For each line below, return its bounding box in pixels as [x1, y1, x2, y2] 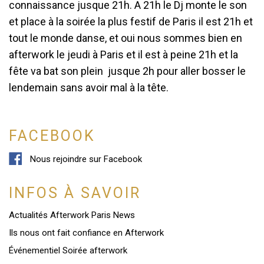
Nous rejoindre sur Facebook [28, 154, 142, 164]
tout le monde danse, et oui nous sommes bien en [9, 32, 242, 44]
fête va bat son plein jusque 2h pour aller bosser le [9, 65, 246, 77]
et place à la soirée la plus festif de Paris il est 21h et [9, 15, 253, 28]
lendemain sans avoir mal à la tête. [9, 81, 169, 94]
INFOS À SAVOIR [9, 184, 141, 202]
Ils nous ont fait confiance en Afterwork [9, 227, 164, 238]
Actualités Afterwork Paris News [9, 210, 135, 220]
